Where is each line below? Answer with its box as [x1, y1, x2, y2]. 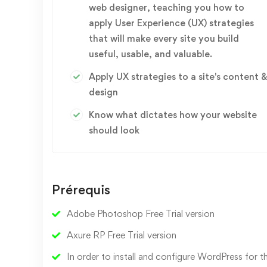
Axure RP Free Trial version [67, 229, 176, 241]
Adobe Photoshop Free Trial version [67, 208, 215, 219]
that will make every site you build [89, 33, 239, 44]
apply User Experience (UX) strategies [89, 17, 254, 29]
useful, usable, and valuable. [89, 48, 212, 60]
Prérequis [52, 182, 110, 197]
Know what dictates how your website [89, 109, 257, 120]
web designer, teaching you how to [89, 2, 244, 13]
